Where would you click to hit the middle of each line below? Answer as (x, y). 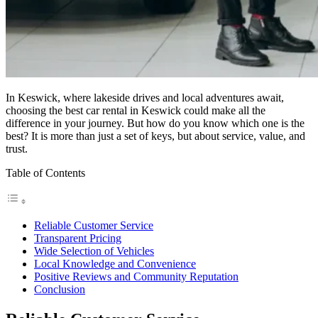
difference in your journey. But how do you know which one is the (155, 123)
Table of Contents (45, 172)
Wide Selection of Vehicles (94, 251)
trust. (17, 148)
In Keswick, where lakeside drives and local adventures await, (145, 97)
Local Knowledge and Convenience (115, 263)
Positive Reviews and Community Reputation (136, 276)
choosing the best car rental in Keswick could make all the (136, 110)
